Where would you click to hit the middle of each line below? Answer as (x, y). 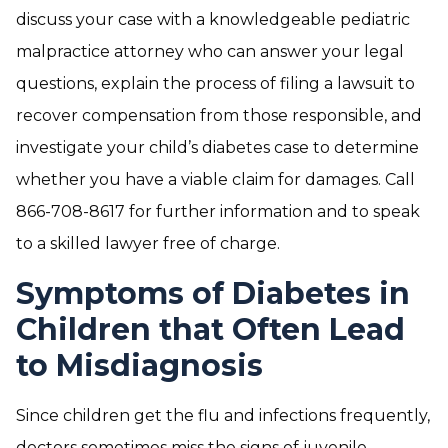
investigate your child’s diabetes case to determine (217, 147)
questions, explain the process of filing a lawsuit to (215, 83)
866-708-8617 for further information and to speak (218, 211)
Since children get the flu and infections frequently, (223, 415)
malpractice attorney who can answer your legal (210, 51)
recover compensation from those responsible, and (219, 115)
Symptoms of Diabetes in (213, 293)
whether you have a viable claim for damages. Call (215, 179)
